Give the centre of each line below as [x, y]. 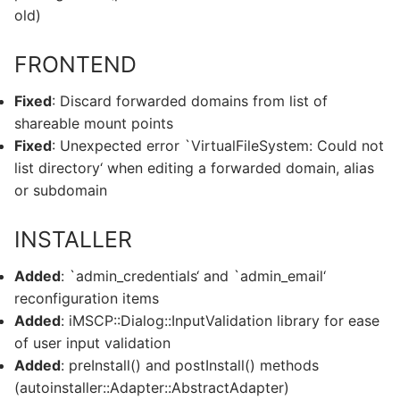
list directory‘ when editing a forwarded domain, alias [194, 168]
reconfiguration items [87, 299]
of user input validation [92, 343]
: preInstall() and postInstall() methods [190, 366]
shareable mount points [94, 124]
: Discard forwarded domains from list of [190, 101]
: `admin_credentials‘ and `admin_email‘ [193, 276]
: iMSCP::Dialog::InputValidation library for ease [220, 321]
